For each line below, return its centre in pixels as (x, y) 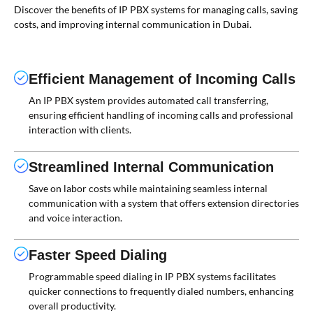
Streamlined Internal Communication (151, 167)
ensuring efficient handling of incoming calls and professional (161, 115)
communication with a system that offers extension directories (164, 203)
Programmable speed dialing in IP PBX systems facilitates (152, 276)
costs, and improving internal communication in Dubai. (133, 24)
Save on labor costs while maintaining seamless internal (148, 188)
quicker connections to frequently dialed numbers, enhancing (161, 291)
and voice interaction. (75, 218)
